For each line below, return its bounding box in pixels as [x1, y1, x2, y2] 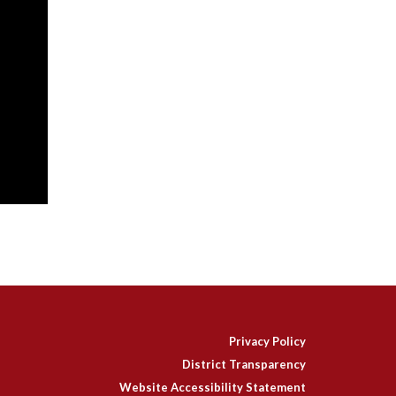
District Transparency [182, 356, 306, 371]
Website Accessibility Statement [119, 379, 306, 394]
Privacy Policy [229, 333, 306, 348]
